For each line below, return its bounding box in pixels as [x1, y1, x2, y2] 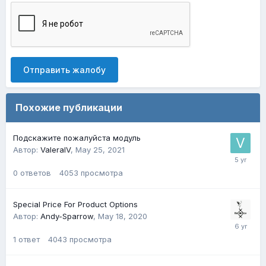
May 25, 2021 [75, 145, 125, 154]
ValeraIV [40, 145, 71, 154]
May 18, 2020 [98, 211, 147, 221]
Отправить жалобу [23, 65, 106, 75]
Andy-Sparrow [40, 211, 93, 221]
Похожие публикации [15, 102, 122, 113]
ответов [20, 168, 51, 178]
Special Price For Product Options [13, 199, 138, 209]
